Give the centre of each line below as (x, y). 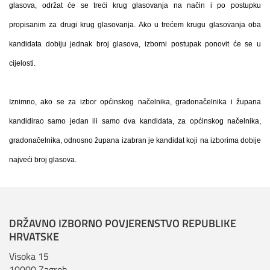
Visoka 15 (29, 256)
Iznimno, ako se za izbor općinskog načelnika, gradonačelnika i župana (135, 102)
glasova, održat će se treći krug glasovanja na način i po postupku (135, 5)
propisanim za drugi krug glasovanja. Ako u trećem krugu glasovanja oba (135, 25)
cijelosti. (22, 63)
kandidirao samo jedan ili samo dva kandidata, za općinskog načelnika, (135, 121)
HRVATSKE (34, 236)
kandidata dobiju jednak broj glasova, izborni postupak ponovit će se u (135, 44)
